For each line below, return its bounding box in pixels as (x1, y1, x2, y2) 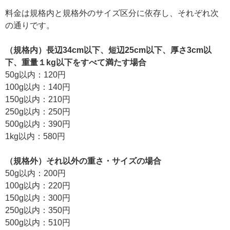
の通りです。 (5, 21, 54, 30)
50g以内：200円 (5, 168, 66, 178)
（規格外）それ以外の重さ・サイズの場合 (5, 156, 161, 165)
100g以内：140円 (5, 82, 70, 91)
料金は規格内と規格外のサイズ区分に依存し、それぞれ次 (5, 8, 219, 17)
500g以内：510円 (5, 218, 70, 227)
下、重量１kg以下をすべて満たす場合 (5, 57, 146, 67)
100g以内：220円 (5, 181, 70, 190)
